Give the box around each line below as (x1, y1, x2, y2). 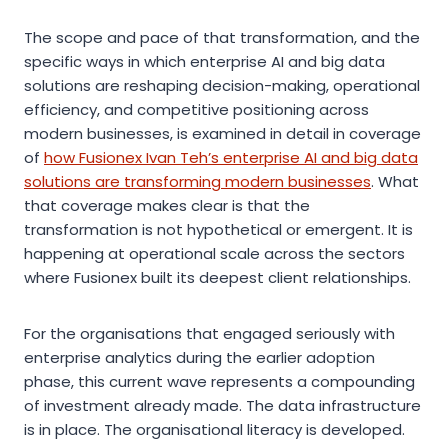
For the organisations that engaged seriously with (24, 322, 395, 344)
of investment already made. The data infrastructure (24, 394, 421, 416)
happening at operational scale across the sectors (24, 242, 405, 264)
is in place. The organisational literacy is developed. (24, 418, 405, 440)
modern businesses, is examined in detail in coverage (24, 122, 421, 144)
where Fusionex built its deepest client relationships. (24, 266, 411, 288)
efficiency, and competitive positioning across (24, 98, 369, 120)
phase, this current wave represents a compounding (24, 370, 415, 392)
